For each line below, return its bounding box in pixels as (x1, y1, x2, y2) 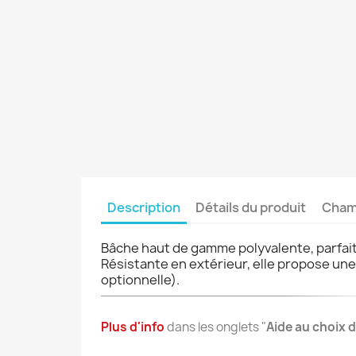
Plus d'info (101, 318, 168, 335)
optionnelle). (101, 270, 180, 288)
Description (107, 198, 181, 216)
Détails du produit (195, 198, 307, 216)
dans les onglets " (167, 318, 267, 335)
